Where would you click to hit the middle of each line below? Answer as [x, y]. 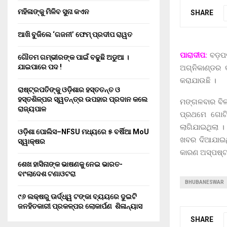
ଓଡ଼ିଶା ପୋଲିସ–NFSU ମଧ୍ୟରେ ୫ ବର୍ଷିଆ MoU [83, 132]
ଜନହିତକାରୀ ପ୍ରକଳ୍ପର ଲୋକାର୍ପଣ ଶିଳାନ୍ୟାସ [80, 206]
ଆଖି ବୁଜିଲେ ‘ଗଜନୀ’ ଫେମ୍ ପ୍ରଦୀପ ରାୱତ [75, 34]
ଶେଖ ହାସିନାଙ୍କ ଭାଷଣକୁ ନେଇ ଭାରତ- [70, 164]
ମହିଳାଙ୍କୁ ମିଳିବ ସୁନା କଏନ [53, 12]
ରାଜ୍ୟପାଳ [32, 109]
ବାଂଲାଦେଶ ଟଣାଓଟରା [47, 174]
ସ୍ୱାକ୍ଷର [31, 141]
